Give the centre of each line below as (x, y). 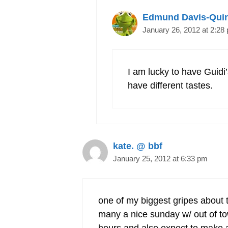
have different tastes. (170, 86)
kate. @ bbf (138, 146)
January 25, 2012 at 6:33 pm (160, 159)
